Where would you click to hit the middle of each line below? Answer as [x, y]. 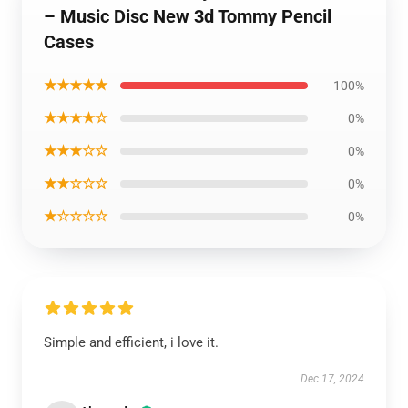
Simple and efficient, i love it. [131, 342]
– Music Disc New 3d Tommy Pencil [188, 16]
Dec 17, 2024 [332, 379]
